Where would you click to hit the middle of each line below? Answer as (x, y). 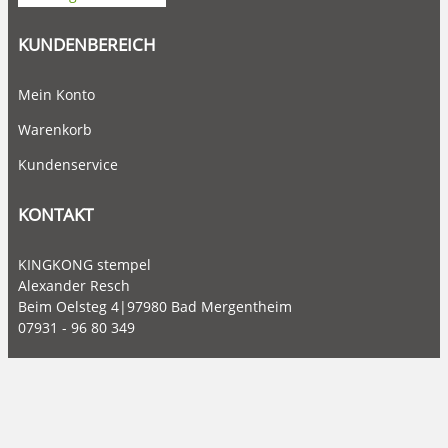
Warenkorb (55, 129)
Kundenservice (68, 165)
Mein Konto (56, 94)
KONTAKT (55, 215)
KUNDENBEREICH (87, 44)
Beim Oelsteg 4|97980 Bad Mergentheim (155, 306)
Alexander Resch (74, 285)
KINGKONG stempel (84, 264)
